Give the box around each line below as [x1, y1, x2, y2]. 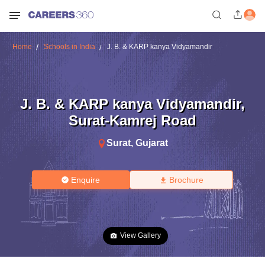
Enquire [71, 175, 101, 185]
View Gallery [120, 231, 161, 240]
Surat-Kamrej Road [69, 112, 196, 128]
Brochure [169, 175, 203, 185]
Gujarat [135, 137, 168, 148]
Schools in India [43, 43, 95, 51]
